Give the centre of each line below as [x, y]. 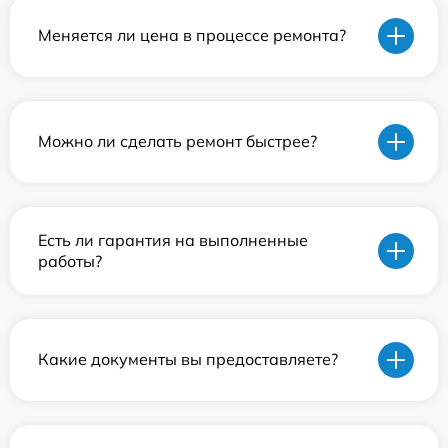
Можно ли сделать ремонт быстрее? [177, 141]
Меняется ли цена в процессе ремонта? [192, 35]
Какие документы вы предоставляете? [188, 359]
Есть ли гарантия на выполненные [173, 239]
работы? [70, 260]
